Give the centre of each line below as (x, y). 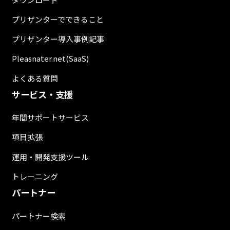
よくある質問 (35, 78)
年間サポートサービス (50, 118)
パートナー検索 (39, 216)
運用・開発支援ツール (50, 157)
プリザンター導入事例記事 (58, 39)
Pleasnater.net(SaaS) (50, 59)
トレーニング (35, 176)
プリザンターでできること (57, 19)
